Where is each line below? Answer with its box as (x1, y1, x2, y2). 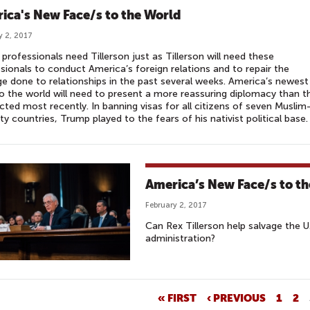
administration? (145, 232, 215, 244)
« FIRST (157, 291, 197, 304)
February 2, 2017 (145, 201, 207, 210)
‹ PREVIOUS (206, 291, 266, 304)
